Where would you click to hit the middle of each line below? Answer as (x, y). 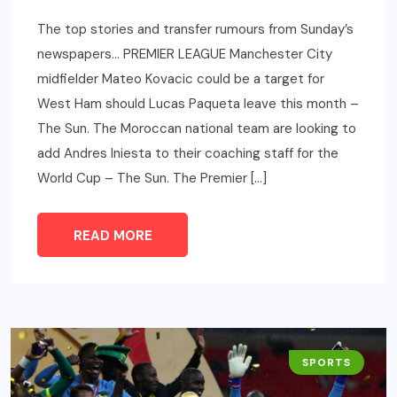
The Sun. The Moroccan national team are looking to (197, 128)
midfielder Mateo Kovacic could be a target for (181, 78)
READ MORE (113, 235)
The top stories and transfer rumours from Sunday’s (195, 29)
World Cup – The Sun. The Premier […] (152, 178)
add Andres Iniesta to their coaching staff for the (188, 153)
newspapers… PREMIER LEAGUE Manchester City (185, 54)
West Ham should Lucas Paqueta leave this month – (198, 103)
